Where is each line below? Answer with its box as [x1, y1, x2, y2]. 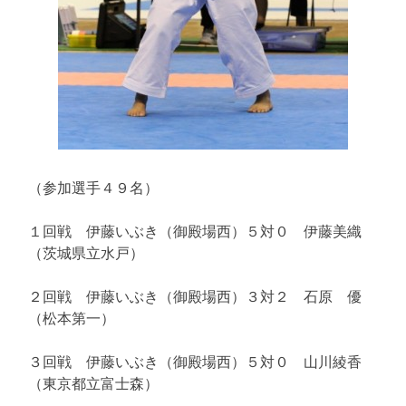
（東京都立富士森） [28, 373, 159, 392]
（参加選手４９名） [28, 178, 159, 197]
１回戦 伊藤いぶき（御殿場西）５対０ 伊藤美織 [28, 221, 362, 240]
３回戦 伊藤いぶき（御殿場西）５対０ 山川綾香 [28, 352, 362, 371]
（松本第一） [28, 308, 115, 327]
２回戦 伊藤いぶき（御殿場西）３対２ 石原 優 [28, 286, 362, 305]
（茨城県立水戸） [28, 243, 144, 262]
